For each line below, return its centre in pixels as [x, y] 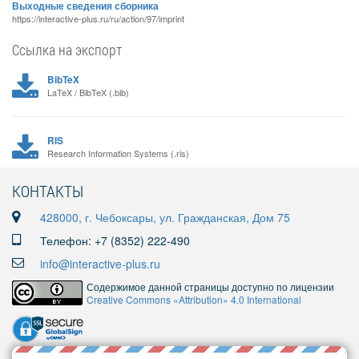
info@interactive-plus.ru [100, 264]
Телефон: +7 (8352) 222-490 [115, 240]
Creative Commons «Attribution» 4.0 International [194, 299]
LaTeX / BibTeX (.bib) [88, 92]
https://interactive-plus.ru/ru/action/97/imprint [98, 18]
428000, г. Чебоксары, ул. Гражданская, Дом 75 [165, 217]
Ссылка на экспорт [67, 50]
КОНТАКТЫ [48, 191]
